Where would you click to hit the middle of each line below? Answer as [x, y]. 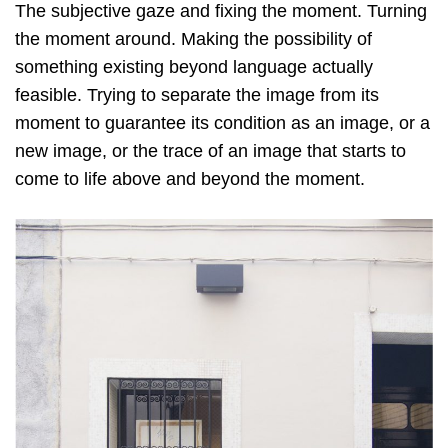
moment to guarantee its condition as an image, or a [222, 123]
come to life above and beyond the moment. [190, 179]
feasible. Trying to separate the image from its [197, 95]
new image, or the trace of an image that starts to [210, 151]
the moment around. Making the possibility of [193, 39]
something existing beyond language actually [194, 67]
